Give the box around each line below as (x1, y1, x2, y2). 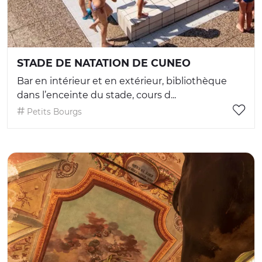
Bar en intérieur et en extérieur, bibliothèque (17, 75, 227, 87)
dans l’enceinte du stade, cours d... (17, 89, 176, 101)
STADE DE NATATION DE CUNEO (17, 57, 191, 70)
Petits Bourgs (25, 107, 82, 117)
